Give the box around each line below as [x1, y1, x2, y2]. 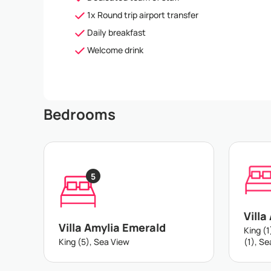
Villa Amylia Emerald [59, 220, 166, 235]
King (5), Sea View [59, 236, 129, 247]
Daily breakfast [87, 27, 146, 38]
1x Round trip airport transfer [87, 9, 198, 21]
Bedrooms [44, 103, 116, 124]
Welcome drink [87, 44, 143, 56]
